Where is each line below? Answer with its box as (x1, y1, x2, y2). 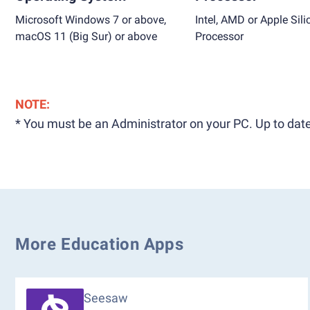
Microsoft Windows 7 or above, (15, 13, 166, 26)
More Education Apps (15, 235, 184, 254)
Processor (195, 30, 244, 43)
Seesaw (84, 291, 128, 305)
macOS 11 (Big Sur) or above (15, 30, 157, 43)
